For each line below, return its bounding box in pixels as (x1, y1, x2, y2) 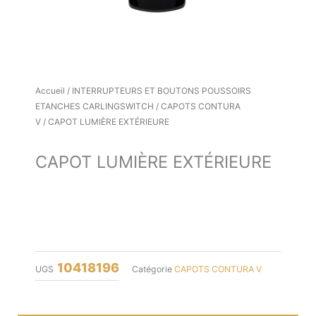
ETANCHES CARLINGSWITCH (35, 101, 154, 112)
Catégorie (132, 264, 172, 275)
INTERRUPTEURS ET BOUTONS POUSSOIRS (72, 85, 251, 97)
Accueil (35, 85, 65, 97)
